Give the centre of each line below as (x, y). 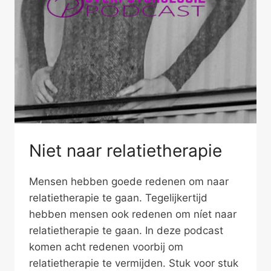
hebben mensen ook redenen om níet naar (133, 214)
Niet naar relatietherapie (126, 150)
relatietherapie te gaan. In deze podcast (126, 230)
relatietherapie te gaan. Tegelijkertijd (118, 198)
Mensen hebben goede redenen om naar (129, 181)
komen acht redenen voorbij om (106, 247)
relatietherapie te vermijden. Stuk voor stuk (134, 263)
